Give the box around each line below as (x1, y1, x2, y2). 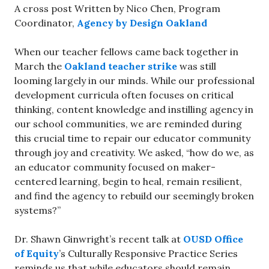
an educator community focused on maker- (14, 161, 216, 173)
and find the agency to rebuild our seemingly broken (14, 190, 254, 202)
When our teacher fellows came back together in (14, 46, 238, 58)
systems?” (14, 204, 61, 216)
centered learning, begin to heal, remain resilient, (14, 175, 242, 187)
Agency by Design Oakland (77, 17, 207, 29)
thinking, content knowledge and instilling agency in (14, 103, 253, 115)
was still (177, 60, 216, 72)
